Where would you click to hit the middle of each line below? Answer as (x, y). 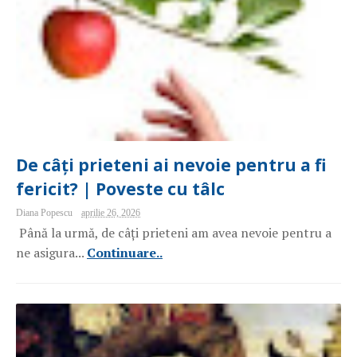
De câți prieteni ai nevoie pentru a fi (171, 165)
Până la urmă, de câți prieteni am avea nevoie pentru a (174, 233)
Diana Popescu (45, 213)
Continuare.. (125, 253)
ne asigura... (50, 253)
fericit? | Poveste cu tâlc (120, 189)
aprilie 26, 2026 (111, 213)
